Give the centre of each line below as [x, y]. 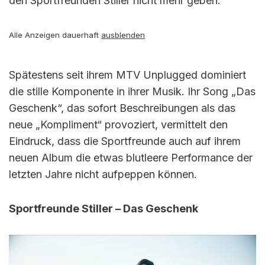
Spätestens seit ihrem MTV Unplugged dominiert [127, 75]
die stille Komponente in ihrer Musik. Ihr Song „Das [132, 91]
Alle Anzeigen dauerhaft [55, 35]
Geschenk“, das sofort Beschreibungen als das [122, 108]
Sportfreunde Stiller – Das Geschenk [104, 209]
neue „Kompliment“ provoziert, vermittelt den [118, 125]
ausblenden [123, 35]
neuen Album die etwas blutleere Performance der [131, 158]
